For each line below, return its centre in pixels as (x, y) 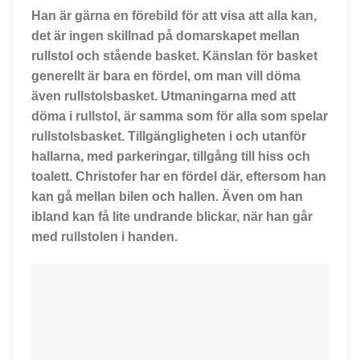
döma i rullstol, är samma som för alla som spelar (180, 116)
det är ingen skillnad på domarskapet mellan (166, 35)
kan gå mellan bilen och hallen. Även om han (167, 196)
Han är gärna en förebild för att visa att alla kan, (174, 15)
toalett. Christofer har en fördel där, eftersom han (179, 176)
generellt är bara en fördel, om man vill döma (166, 76)
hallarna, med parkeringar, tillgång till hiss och (171, 156)
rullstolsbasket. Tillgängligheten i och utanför (169, 136)
